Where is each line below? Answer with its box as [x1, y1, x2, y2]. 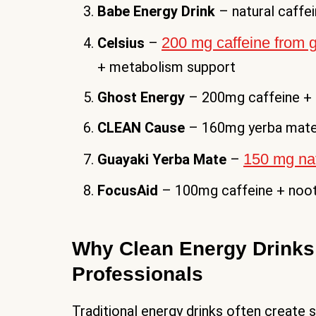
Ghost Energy [97, 89, 185, 107]
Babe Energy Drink [97, 3, 215, 20]
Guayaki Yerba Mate [97, 151, 226, 169]
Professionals [72, 263, 203, 286]
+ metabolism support [97, 59, 236, 76]
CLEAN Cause [97, 119, 185, 137]
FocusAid [97, 182, 158, 200]
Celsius [97, 35, 145, 52]
